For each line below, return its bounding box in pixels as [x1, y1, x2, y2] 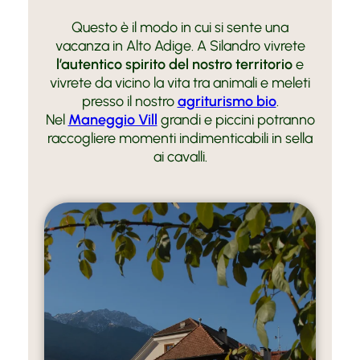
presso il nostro [81, 92, 178, 110]
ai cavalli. [153, 147, 207, 166]
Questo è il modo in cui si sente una [72, 18, 288, 36]
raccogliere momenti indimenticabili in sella [47, 129, 313, 147]
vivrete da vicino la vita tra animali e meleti [50, 73, 310, 92]
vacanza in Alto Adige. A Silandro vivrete [55, 36, 305, 55]
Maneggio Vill [67, 110, 157, 129]
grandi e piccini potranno [157, 110, 315, 129]
